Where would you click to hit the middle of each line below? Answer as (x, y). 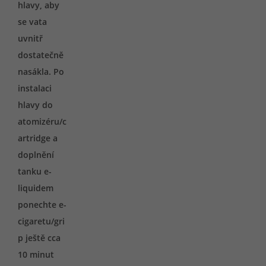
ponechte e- (42, 205)
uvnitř (30, 38)
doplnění (36, 155)
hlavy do (35, 105)
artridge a (38, 138)
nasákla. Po (41, 72)
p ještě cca (39, 238)
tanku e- (35, 171)
